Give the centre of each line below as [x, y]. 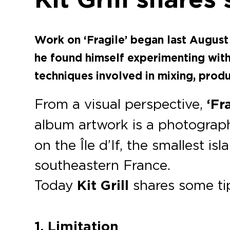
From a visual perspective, [121, 104]
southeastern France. [103, 165]
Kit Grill [103, 186]
